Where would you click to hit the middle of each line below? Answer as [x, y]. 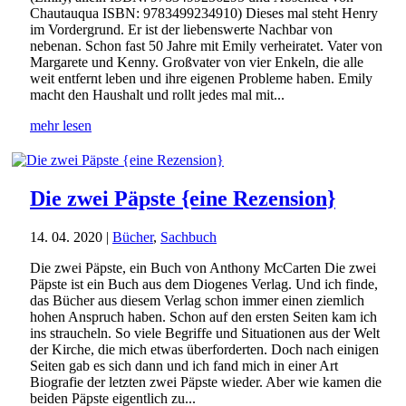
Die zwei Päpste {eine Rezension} [183, 199]
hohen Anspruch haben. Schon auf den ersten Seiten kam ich [203, 316]
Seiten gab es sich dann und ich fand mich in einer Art [184, 365]
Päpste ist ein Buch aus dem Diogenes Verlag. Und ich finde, [204, 284]
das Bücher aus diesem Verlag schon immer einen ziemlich [197, 300]
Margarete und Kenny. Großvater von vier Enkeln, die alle [197, 63]
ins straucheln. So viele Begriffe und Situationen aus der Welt [205, 333]
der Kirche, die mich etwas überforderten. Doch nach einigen [204, 349]
